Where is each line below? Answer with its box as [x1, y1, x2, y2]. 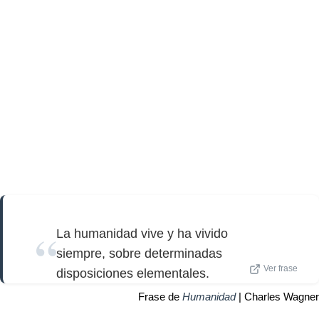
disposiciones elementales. [56, 266, 209, 281]
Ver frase [263, 263, 298, 273]
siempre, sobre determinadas [56, 246, 222, 261]
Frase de [138, 290, 182, 303]
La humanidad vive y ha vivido [56, 226, 228, 241]
